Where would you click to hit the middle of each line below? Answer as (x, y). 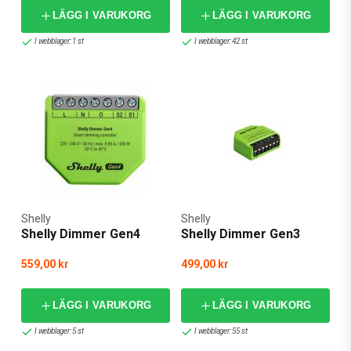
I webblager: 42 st (221, 42)
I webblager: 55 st (221, 331)
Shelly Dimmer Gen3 (241, 233)
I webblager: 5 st (59, 331)
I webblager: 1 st (59, 42)
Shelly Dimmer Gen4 (81, 233)
